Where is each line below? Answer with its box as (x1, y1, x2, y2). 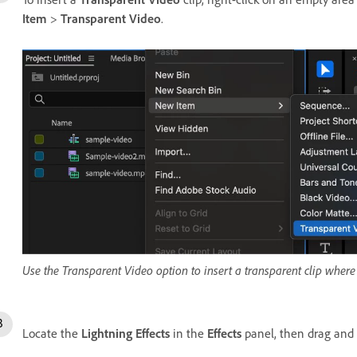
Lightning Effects (81, 325, 170, 341)
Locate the (22, 325, 81, 341)
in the (170, 325, 207, 341)
